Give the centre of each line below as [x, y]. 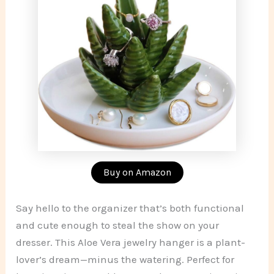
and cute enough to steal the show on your [118, 225]
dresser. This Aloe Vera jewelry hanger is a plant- [131, 242]
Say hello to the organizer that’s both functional [130, 208]
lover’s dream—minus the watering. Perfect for [125, 259]
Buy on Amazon [137, 172]
